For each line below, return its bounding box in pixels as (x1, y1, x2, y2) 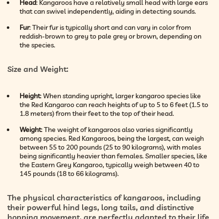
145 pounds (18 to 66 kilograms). (20, 169, 119, 178)
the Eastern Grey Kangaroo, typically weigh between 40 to (20, 160, 199, 169)
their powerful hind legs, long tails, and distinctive (7, 202, 194, 212)
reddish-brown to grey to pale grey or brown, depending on (20, 31, 201, 41)
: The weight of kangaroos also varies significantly (41, 125, 193, 134)
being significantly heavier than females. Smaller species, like (20, 151, 207, 160)
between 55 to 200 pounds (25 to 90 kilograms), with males (20, 142, 201, 152)
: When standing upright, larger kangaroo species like (40, 91, 201, 100)
